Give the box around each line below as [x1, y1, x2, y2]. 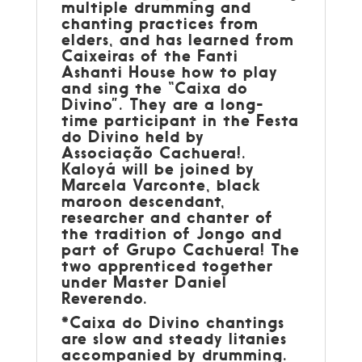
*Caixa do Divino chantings [61, 311, 284, 332]
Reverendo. [61, 287, 154, 308]
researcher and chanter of [61, 206, 273, 227]
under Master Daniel [61, 271, 227, 292]
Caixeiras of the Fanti [61, 44, 238, 65]
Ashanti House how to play [61, 61, 278, 82]
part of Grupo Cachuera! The [61, 238, 300, 259]
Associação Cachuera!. [61, 141, 246, 162]
